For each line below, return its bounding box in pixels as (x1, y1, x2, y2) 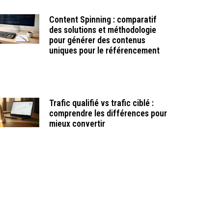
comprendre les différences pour (49, 108, 167, 119)
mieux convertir (49, 118, 105, 129)
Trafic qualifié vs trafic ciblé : (49, 98, 154, 109)
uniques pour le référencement (49, 45, 160, 56)
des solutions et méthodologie (49, 25, 156, 35)
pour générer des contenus (49, 35, 145, 46)
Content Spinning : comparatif (49, 14, 157, 25)
